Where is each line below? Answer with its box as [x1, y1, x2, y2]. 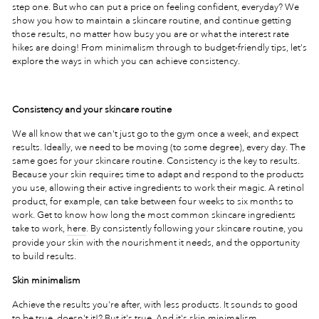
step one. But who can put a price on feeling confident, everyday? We [12, 1, 299, 12]
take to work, [12, 223, 65, 234]
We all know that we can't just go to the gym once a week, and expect [12, 128, 298, 139]
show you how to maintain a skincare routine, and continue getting [12, 15, 291, 26]
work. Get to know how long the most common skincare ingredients [12, 209, 296, 220]
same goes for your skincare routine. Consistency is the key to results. [12, 155, 300, 166]
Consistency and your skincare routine [12, 104, 172, 115]
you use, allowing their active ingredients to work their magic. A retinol [12, 182, 304, 193]
